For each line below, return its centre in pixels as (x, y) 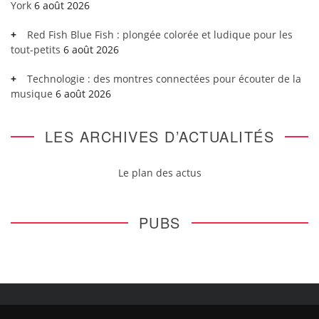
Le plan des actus (159, 172)
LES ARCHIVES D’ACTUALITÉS (159, 136)
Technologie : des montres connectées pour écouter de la (164, 78)
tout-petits (36, 49)
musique (32, 93)
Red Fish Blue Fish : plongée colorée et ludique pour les (160, 34)
